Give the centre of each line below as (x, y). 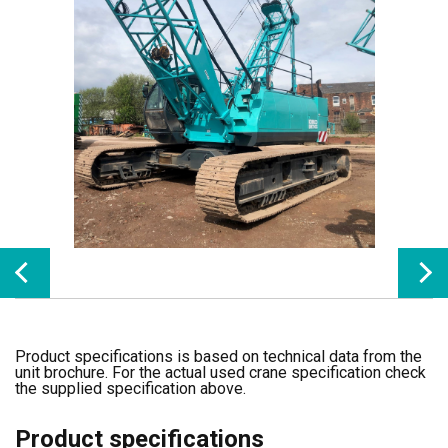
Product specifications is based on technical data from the (218, 357)
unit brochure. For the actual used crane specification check (220, 373)
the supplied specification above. (130, 389)
